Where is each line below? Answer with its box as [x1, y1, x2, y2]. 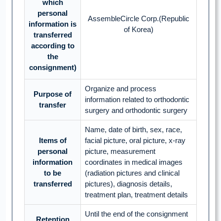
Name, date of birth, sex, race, [85, 125, 182, 134]
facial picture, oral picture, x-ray [85, 136, 185, 145]
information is [29, 20, 76, 29]
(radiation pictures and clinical [85, 169, 180, 178]
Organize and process [85, 84, 156, 93]
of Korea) [124, 25, 153, 34]
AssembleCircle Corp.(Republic [88, 14, 189, 23]
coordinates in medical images [85, 158, 183, 167]
